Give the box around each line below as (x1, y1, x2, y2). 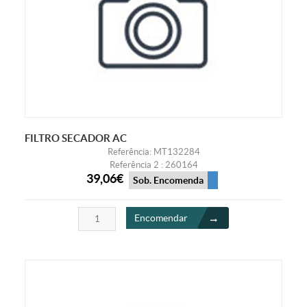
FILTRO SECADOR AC (24, 132, 127, 145)
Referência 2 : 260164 (109, 160, 198, 171)
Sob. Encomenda (132, 174, 204, 186)
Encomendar (134, 212, 188, 223)
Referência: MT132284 (107, 147, 200, 158)
